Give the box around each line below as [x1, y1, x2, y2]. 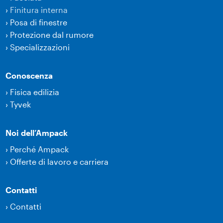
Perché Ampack [10, 144, 69, 154]
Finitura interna [10, 4, 68, 14]
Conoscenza [5, 70, 53, 80]
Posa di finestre [10, 17, 68, 27]
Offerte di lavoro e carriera [10, 156, 109, 166]
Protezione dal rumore [10, 29, 94, 39]
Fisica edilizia [10, 87, 60, 97]
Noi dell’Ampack [5, 127, 68, 137]
